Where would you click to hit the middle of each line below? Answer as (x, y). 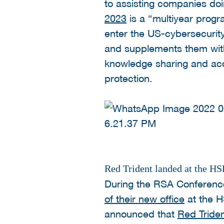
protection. (128, 78)
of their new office (144, 198)
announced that (141, 213)
